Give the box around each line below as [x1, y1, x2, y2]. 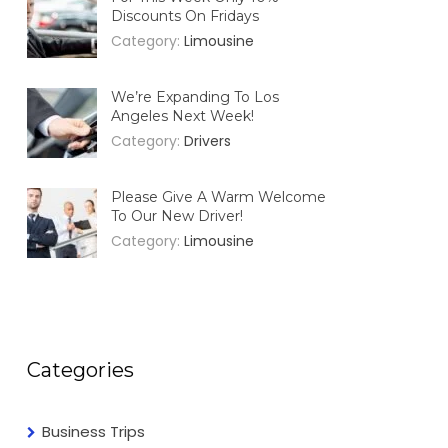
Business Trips [42, 420, 146, 442]
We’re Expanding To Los [111, 87, 280, 106]
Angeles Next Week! [111, 106, 255, 125]
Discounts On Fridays [111, 6, 260, 25]
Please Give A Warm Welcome [111, 187, 327, 206]
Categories [27, 357, 135, 382]
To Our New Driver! [111, 206, 244, 225]
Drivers [184, 130, 232, 151]
